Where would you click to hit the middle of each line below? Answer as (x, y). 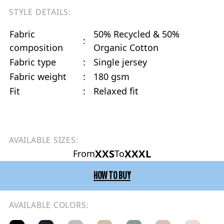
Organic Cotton (126, 48)
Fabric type (33, 62)
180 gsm (111, 77)
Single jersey (120, 62)
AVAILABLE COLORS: (49, 205)
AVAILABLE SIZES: (44, 140)
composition (36, 48)
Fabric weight (38, 77)
